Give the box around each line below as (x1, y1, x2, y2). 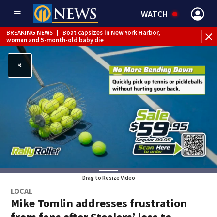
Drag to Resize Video (82, 174, 135, 181)
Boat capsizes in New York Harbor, (62, 28, 160, 37)
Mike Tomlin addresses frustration (11, 196, 187, 211)
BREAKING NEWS (6, 28, 53, 37)
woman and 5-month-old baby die (6, 35, 104, 44)
